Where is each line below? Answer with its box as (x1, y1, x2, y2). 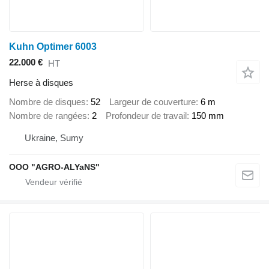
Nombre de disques (9, 96, 86, 107)
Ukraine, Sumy (25, 133, 83, 143)
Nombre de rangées (9, 110, 87, 121)
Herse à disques (9, 77, 73, 88)
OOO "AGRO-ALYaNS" (9, 162, 100, 172)
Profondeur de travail (106, 110, 187, 121)
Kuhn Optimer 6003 (9, 41, 97, 52)
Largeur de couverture (109, 96, 196, 107)
